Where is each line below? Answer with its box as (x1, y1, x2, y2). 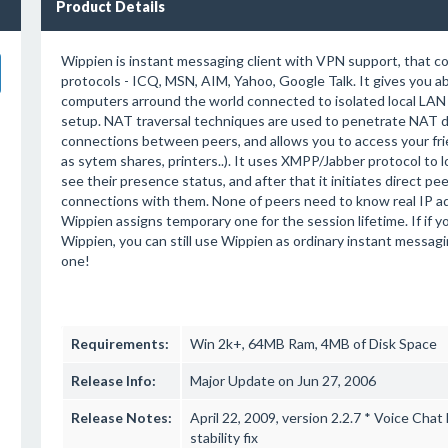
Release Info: (70, 372, 156, 389)
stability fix (189, 429, 258, 446)
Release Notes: (70, 409, 172, 426)
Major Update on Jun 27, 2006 (189, 372, 376, 389)
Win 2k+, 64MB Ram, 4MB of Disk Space (189, 335, 437, 352)
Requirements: (70, 335, 169, 352)
